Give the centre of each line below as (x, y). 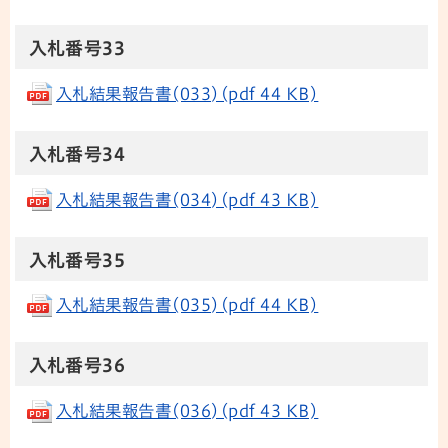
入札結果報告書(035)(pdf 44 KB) (187, 305)
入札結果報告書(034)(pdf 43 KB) (187, 199)
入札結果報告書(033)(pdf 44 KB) (187, 94)
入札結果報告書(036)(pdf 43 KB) (187, 411)
